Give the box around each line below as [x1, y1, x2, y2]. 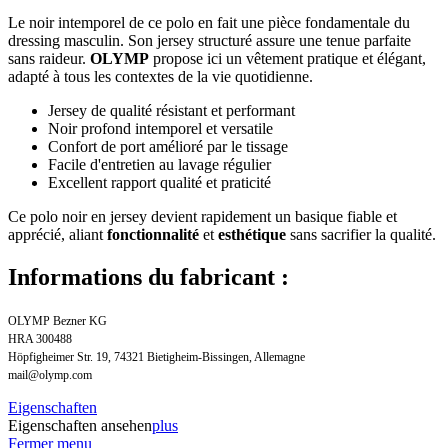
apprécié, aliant [8, 225, 107, 243]
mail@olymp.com [8, 367, 92, 382]
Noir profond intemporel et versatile [48, 119, 273, 137]
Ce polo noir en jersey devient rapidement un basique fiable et [8, 207, 397, 225]
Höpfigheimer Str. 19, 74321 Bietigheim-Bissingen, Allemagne [8, 349, 305, 364]
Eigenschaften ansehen [8, 416, 152, 434]
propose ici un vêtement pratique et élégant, [149, 49, 426, 67]
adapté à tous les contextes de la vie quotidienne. [8, 67, 313, 85]
